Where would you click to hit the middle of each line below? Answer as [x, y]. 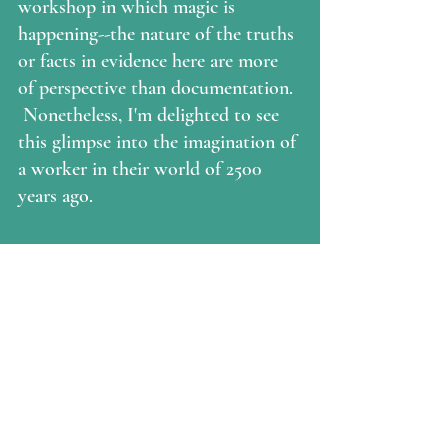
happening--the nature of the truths [158, 34]
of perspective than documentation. [158, 88]
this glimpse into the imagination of [159, 142]
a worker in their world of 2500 [142, 169]
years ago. [60, 196]
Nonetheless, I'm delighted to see [151, 115]
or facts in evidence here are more [150, 61]
